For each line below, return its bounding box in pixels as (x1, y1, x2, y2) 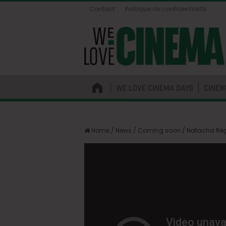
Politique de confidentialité (125, 5, 206, 13)
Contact (89, 5, 115, 13)
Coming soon (138, 126, 181, 135)
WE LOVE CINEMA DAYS (116, 82, 193, 93)
